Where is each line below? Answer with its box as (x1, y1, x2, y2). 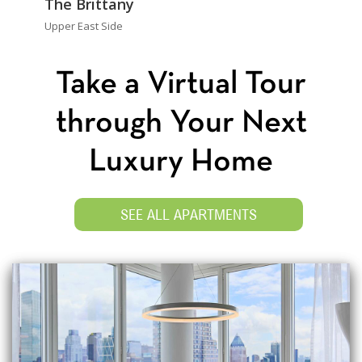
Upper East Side (44, 19, 123, 34)
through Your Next (55, 109, 307, 139)
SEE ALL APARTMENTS (120, 206, 258, 224)
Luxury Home (89, 148, 273, 178)
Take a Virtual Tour (56, 70, 306, 100)
